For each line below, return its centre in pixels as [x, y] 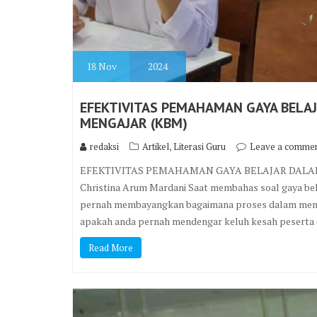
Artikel [156, 146]
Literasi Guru [200, 146]
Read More [111, 247]
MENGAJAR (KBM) [134, 123]
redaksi [104, 146]
